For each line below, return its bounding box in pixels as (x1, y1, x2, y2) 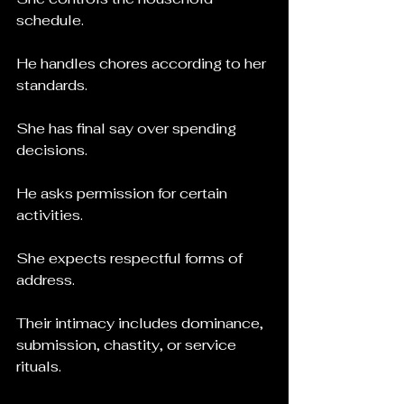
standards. (16, 76, 87, 95)
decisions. (16, 141, 87, 160)
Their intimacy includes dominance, (16, 314, 267, 333)
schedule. (16, 11, 84, 30)
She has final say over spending (16, 119, 240, 138)
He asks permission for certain (16, 184, 231, 203)
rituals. (16, 357, 61, 376)
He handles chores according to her (16, 54, 270, 73)
